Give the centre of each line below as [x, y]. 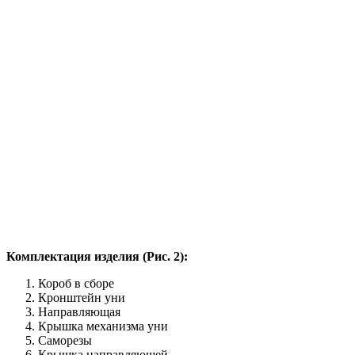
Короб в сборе [76, 283]
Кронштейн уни [82, 297]
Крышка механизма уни [103, 326]
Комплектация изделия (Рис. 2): [97, 256]
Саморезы [65, 340]
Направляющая [79, 311]
